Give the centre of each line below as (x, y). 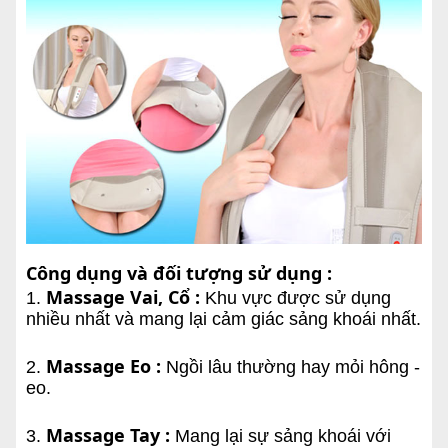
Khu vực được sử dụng (295, 297)
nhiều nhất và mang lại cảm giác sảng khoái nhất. (223, 318)
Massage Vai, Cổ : (122, 296)
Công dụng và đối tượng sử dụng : (178, 272)
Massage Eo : (103, 365)
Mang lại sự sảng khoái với (280, 435)
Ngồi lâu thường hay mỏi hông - (290, 366)
